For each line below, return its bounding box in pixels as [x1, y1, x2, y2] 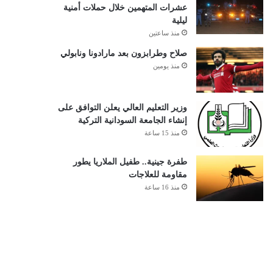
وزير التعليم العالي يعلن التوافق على [57, 103, 187, 112]
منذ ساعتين [148, 29, 180, 37]
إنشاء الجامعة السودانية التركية [77, 116, 187, 125]
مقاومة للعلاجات [128, 170, 187, 179]
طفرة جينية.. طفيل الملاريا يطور [73, 157, 187, 166]
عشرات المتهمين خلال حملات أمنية [63, 3, 187, 12]
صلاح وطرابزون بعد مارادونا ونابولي [60, 49, 187, 58]
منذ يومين [152, 62, 180, 69]
